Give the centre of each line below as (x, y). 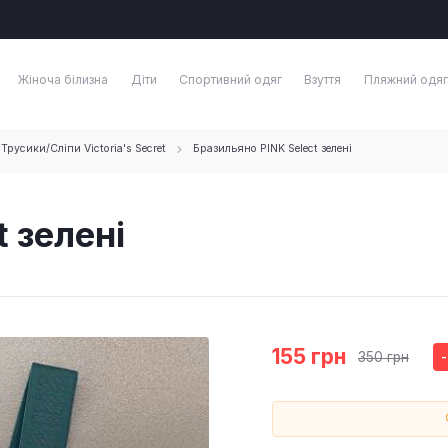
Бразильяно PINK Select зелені (272, 149)
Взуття (323, 80)
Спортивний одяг (230, 80)
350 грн (383, 357)
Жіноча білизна (63, 80)
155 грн (309, 357)
